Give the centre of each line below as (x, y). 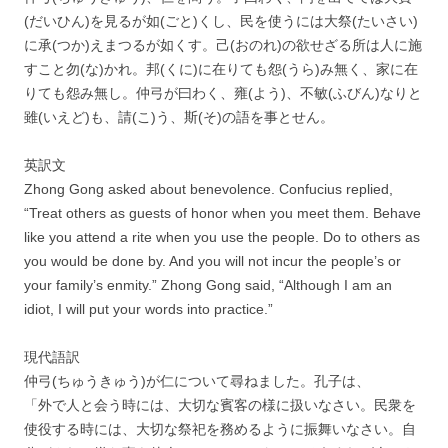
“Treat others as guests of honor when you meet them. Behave (222, 213)
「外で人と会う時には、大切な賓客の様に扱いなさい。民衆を (220, 405)
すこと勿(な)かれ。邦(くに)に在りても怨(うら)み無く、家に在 (221, 69)
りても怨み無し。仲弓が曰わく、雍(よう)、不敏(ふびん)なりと (223, 93)
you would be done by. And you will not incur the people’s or (212, 261)
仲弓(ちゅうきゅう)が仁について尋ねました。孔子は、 (197, 381)
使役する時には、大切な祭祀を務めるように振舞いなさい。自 (220, 429)
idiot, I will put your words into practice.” (148, 309)
